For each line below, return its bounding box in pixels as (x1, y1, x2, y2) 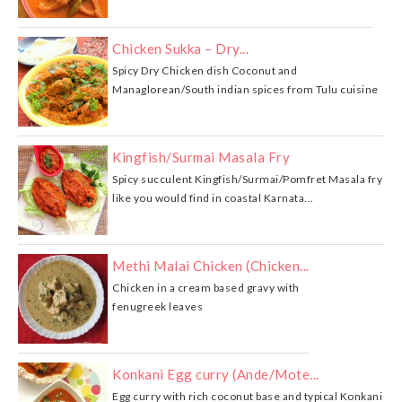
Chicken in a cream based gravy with (112, 280, 300, 294)
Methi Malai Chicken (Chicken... (112, 257, 310, 274)
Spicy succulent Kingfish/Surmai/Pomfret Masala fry (112, 171, 382, 186)
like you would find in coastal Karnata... (112, 190, 314, 205)
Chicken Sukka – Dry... (112, 39, 249, 57)
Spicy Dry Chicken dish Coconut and (112, 63, 297, 77)
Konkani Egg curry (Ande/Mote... (112, 365, 319, 382)
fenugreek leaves (112, 299, 203, 313)
